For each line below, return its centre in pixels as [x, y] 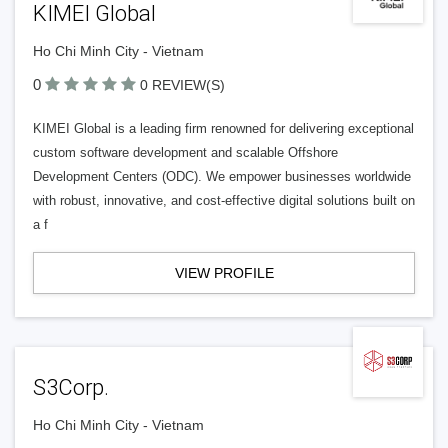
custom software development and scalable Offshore [185, 152]
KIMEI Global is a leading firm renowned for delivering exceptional [223, 128]
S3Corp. [71, 387]
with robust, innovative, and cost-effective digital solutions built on [224, 200]
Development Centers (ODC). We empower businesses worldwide [222, 176]
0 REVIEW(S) [182, 85]
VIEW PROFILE [224, 273]
